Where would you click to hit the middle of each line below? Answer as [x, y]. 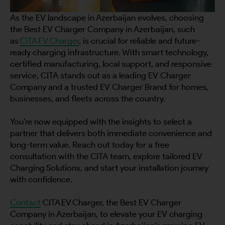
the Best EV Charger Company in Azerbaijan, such [102, 29]
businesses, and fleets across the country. [88, 98]
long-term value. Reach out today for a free [90, 144]
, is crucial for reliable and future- [139, 40]
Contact [25, 202]
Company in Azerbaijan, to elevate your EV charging [106, 214]
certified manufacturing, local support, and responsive [111, 64]
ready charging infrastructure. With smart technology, [109, 52]
